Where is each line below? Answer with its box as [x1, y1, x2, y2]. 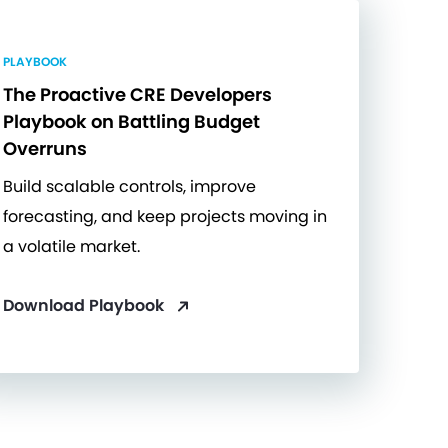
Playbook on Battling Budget [2, 108, 260, 134]
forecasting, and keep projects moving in [2, 204, 327, 228]
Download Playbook [2, 293, 168, 317]
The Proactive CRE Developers [2, 81, 272, 107]
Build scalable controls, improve [2, 174, 256, 198]
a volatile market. [2, 234, 140, 258]
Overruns [2, 135, 87, 161]
